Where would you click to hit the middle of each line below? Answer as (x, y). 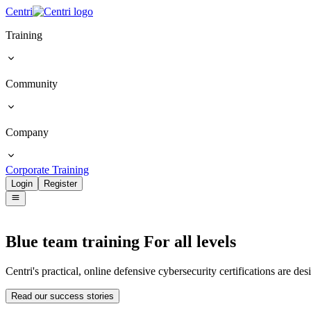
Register (60, 184)
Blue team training (73, 242)
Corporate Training (47, 170)
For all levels (188, 242)
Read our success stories (62, 296)
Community (32, 84)
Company (27, 132)
